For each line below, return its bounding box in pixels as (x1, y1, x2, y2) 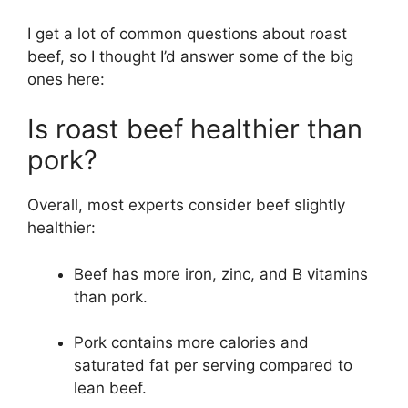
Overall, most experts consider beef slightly (27, 196, 345, 215)
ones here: (27, 69, 105, 88)
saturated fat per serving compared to (74, 356, 352, 375)
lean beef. (74, 379, 147, 398)
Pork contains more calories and (74, 333, 309, 352)
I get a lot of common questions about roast (27, 24, 347, 43)
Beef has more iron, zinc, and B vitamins (74, 264, 368, 283)
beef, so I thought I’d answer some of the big (27, 46, 353, 66)
